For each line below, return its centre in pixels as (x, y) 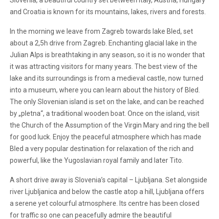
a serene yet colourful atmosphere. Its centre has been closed (105, 203)
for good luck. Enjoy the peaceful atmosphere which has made (106, 137)
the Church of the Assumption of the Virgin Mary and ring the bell (109, 125)
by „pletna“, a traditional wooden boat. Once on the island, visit (105, 113)
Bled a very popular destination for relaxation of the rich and (102, 149)
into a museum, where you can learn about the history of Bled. (105, 90)
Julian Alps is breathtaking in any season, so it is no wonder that (107, 55)
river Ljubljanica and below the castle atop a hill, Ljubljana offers (107, 192)
